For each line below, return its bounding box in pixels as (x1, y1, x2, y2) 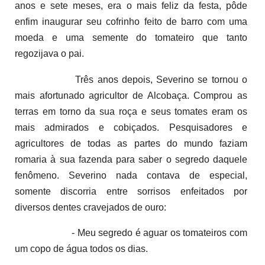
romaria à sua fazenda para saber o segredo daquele (15, 154, 247, 164)
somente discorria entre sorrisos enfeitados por (15, 186, 247, 196)
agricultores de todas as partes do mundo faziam (15, 138, 247, 148)
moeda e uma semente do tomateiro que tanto (15, 32, 247, 43)
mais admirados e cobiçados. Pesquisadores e (15, 122, 247, 132)
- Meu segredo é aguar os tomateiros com (72, 227, 247, 238)
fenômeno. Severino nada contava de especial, (15, 170, 247, 180)
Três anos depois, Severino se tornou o (72, 74, 247, 85)
